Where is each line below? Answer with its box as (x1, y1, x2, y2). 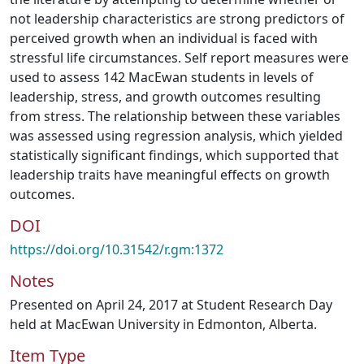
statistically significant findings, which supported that (10, 146, 339, 164)
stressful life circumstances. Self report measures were (10, 49, 349, 67)
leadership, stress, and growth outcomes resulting (10, 88, 321, 106)
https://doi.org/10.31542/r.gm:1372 (10, 240, 223, 258)
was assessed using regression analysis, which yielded (10, 127, 343, 145)
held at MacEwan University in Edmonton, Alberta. (10, 315, 317, 333)
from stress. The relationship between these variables (10, 107, 340, 125)
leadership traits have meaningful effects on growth (10, 166, 330, 184)
